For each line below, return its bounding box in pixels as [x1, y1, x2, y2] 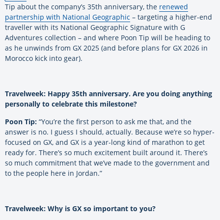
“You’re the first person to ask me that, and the [37, 117, 192, 127]
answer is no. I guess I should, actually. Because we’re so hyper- [5, 127, 215, 137]
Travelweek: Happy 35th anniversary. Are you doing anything [5, 89, 212, 99]
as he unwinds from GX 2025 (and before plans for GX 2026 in [5, 43, 208, 53]
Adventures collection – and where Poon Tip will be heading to [5, 33, 210, 43]
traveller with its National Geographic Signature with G [5, 23, 185, 32]
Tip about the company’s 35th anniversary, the [5, 2, 159, 12]
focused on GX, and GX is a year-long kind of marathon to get [5, 137, 205, 147]
